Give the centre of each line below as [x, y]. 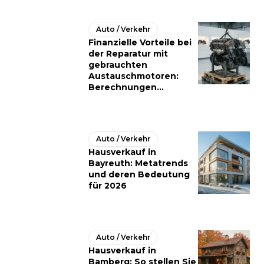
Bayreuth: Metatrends [138, 164]
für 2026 [108, 186]
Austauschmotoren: [133, 76]
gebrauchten [118, 65]
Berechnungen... [126, 88]
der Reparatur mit [128, 54]
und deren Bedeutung [139, 175]
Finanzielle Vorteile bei [140, 43]
